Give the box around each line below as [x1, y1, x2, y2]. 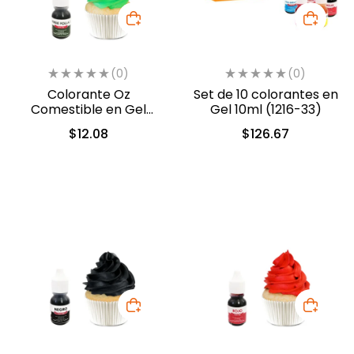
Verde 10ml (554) [34, 115, 143, 134]
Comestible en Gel [31, 100, 146, 119]
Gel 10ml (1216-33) [209, 100, 322, 119]
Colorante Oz [47, 85, 130, 104]
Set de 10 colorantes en [193, 85, 338, 104]
